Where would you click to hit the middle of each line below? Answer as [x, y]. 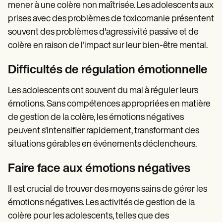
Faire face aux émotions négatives [99, 169]
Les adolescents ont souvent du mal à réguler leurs [103, 91]
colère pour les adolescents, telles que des [88, 216]
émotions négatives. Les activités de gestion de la [101, 203]
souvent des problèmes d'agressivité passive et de [103, 32]
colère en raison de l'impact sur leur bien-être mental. [108, 46]
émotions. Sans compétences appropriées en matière [109, 104]
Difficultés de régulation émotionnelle [108, 70]
